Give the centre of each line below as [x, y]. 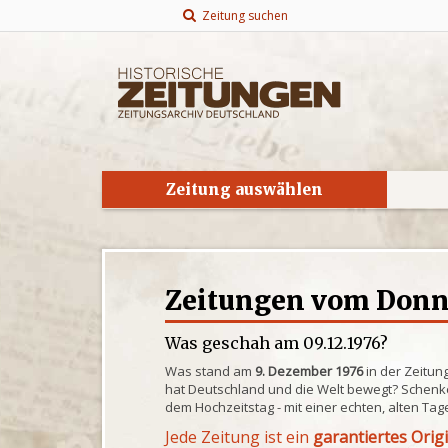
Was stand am [210, 371]
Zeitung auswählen [244, 189]
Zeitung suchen [241, 15]
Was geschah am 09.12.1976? [277, 343]
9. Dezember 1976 [309, 371]
